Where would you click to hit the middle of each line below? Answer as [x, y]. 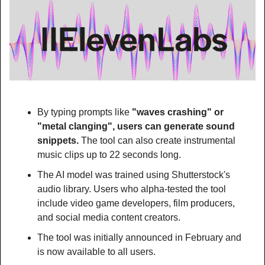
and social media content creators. [109, 218]
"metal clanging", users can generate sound [136, 127]
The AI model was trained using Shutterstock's [134, 175]
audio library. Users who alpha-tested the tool [132, 189]
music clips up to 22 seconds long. [109, 155]
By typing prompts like [85, 112]
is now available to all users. [96, 252]
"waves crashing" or [178, 112]
